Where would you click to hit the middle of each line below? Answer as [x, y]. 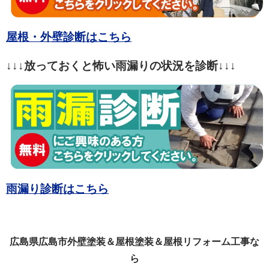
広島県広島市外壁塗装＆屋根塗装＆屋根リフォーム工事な [134, 241]
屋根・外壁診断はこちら [69, 37]
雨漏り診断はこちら [57, 189]
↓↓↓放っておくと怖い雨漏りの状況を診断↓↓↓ [121, 65]
